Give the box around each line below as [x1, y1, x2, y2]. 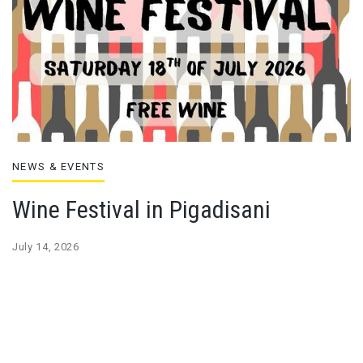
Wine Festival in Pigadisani [12, 194, 271, 224]
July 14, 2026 [12, 240, 79, 253]
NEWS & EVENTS [12, 160, 105, 173]
